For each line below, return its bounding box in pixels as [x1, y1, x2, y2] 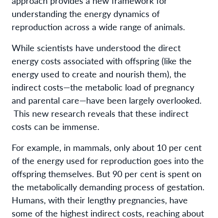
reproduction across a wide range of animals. [12, 20, 185, 33]
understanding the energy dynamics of [12, 7, 160, 19]
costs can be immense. [12, 120, 99, 132]
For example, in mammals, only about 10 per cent [12, 141, 201, 153]
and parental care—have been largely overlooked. [12, 93, 201, 106]
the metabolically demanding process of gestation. [12, 180, 204, 193]
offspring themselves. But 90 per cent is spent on [12, 167, 201, 180]
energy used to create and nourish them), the [12, 67, 186, 80]
